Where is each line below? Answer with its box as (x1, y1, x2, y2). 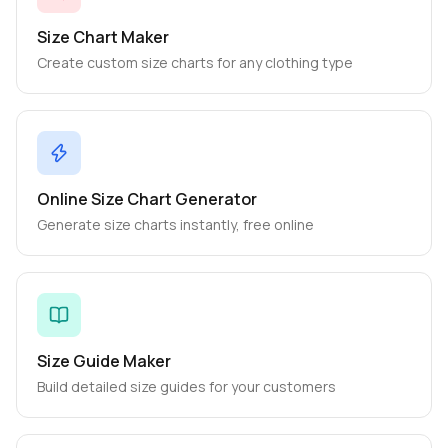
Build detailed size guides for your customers (37, 377, 336, 396)
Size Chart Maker (37, 26, 169, 48)
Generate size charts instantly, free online (37, 215, 314, 234)
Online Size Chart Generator (37, 188, 257, 210)
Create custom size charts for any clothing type (37, 53, 353, 72)
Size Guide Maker (37, 350, 171, 372)
